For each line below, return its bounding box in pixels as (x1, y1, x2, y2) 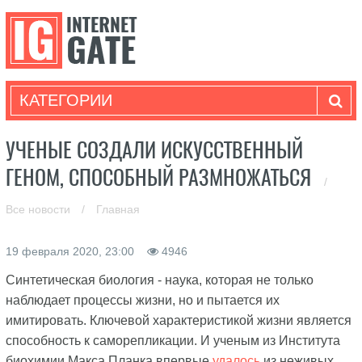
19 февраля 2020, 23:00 (5, 245, 137, 258)
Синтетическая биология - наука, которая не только (5, 273, 314, 287)
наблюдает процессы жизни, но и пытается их (5, 293, 280, 307)
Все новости (5, 203, 74, 216)
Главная (95, 203, 140, 216)
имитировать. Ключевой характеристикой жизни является (5, 314, 351, 327)
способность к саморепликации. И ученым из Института (5, 334, 340, 347)
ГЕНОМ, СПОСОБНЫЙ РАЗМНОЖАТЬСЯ (5, 163, 316, 192)
